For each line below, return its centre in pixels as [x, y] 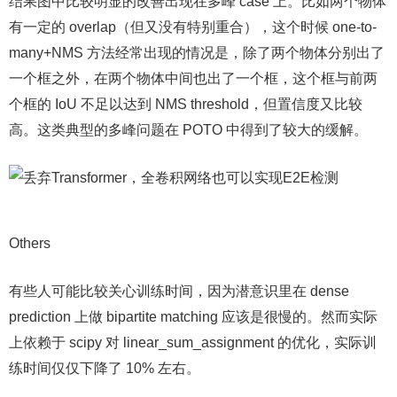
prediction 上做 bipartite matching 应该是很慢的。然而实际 [193, 317]
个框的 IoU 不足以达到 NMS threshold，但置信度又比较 [186, 104]
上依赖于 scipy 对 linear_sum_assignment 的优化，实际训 [193, 343]
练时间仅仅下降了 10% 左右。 [105, 368]
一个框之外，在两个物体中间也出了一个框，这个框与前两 [193, 78]
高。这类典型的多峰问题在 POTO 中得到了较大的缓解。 [188, 130]
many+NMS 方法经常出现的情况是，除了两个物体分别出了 [197, 53]
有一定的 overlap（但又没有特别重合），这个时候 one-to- [193, 27]
